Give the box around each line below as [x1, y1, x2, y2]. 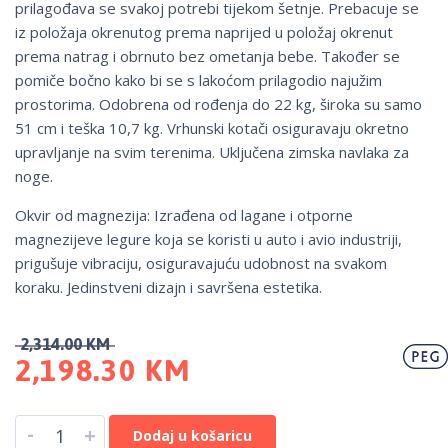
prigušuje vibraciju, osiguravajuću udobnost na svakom [15, 253, 387, 274]
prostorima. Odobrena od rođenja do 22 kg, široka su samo [15, 94, 422, 115]
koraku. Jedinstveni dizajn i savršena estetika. [15, 277, 322, 298]
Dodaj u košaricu [133, 426, 252, 446]
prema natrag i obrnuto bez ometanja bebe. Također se [15, 46, 400, 67]
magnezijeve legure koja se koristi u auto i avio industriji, [15, 229, 402, 250]
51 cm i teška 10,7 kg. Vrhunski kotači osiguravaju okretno [15, 118, 409, 139]
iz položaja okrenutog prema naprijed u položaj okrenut [15, 22, 393, 43]
